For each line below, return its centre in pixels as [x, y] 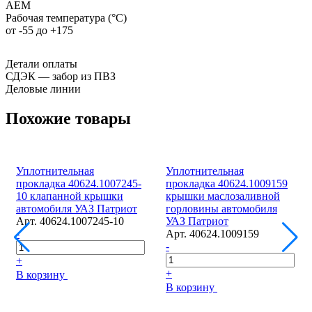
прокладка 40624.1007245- [79, 183]
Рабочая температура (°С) [66, 17]
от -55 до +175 [39, 30]
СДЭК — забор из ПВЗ [61, 76]
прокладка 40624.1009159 [227, 183]
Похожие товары [68, 118]
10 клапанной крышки [70, 196]
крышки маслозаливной [223, 196]
